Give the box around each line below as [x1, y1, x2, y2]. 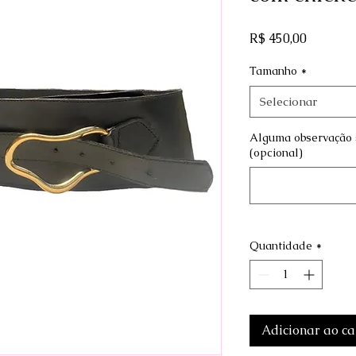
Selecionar [260, 94, 317, 110]
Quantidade [250, 238, 312, 253]
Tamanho [250, 64, 297, 79]
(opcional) [250, 145, 303, 161]
